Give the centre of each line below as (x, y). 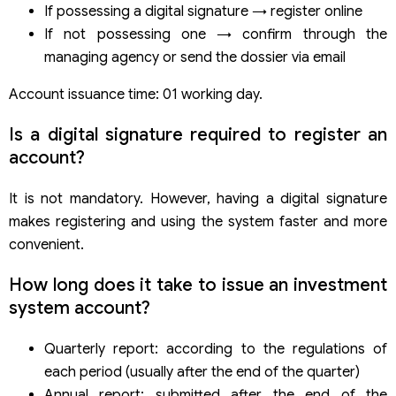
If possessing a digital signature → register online (203, 12)
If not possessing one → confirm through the (216, 35)
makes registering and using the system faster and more (198, 222)
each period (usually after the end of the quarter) (202, 373)
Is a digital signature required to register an (198, 135)
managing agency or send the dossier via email (195, 58)
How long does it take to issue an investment (198, 286)
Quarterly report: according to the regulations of (216, 350)
